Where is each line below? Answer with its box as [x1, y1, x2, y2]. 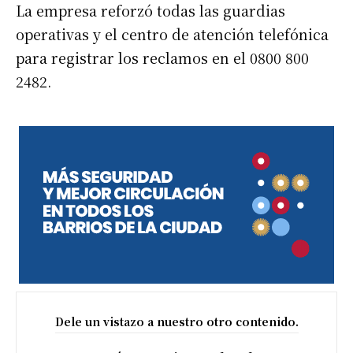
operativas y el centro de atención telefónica [16, 23, 329, 44]
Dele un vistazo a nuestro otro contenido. [54, 313, 299, 329]
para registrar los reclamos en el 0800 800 [16, 46, 309, 68]
